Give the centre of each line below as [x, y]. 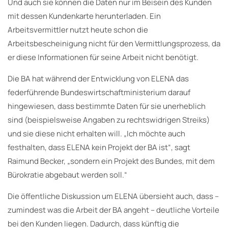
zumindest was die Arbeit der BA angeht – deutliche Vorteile [113, 210]
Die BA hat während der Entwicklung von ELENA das [98, 78]
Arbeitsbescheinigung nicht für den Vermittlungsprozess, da [114, 43]
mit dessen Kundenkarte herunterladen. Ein [84, 16]
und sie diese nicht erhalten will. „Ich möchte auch [96, 133]
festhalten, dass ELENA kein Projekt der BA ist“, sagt [99, 147]
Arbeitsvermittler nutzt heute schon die [78, 30]
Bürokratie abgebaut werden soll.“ [67, 175]
